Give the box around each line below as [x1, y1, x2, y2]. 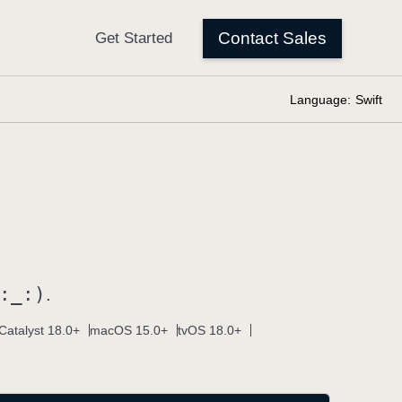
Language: [290, 92, 351, 107]
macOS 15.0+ [90, 323, 168, 337]
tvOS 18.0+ [178, 323, 241, 337]
